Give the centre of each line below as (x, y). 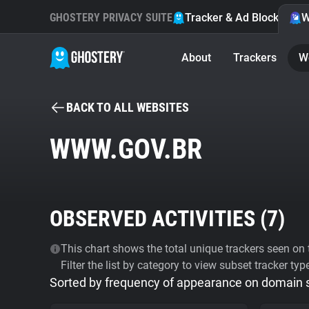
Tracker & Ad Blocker (237, 18)
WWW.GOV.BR (126, 149)
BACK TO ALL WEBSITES (128, 107)
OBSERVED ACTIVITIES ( (158, 219)
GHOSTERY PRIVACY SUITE (111, 18)
